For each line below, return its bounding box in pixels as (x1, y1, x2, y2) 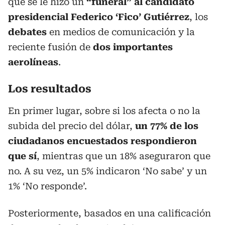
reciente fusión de (8, 42, 93, 53)
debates (8, 27, 49, 38)
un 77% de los (135, 121, 198, 132)
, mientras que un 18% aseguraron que (37, 151, 210, 162)
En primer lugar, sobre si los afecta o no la (8, 105, 200, 117)
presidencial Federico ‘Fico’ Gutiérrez (8, 12, 189, 23)
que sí (8, 151, 37, 162)
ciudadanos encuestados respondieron (8, 136, 197, 147)
